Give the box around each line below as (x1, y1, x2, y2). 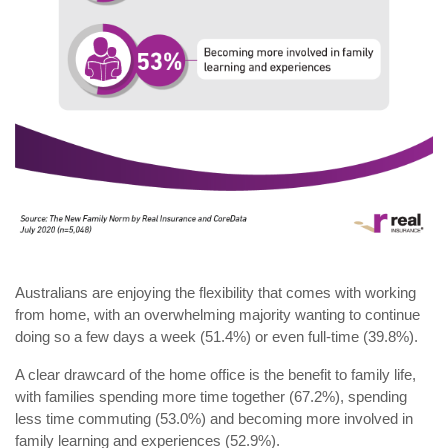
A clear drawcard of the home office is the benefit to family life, (15, 366, 416, 384)
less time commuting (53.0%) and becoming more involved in (15, 410, 413, 428)
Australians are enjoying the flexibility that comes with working (15, 284, 416, 302)
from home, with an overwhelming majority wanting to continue (15, 306, 420, 324)
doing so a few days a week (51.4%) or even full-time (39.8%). (15, 328, 418, 346)
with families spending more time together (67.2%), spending (15, 388, 407, 406)
